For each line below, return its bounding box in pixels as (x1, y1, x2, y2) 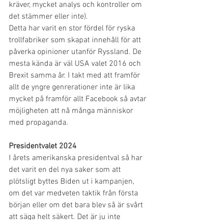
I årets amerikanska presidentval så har (9, 153, 144, 163)
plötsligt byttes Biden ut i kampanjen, (9, 177, 136, 187)
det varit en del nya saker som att (9, 165, 123, 175)
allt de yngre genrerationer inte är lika (9, 82, 137, 92)
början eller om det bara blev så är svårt (9, 200, 145, 210)
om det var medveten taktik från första (9, 189, 140, 198)
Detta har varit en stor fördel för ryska (9, 24, 137, 33)
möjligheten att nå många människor (9, 106, 135, 116)
